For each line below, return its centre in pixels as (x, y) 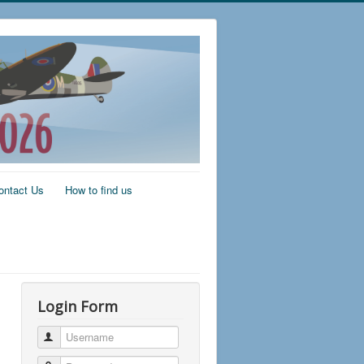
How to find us (99, 189)
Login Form (78, 306)
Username (80, 336)
